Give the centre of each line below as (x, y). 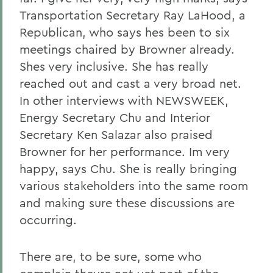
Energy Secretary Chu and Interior (115, 117)
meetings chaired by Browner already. (127, 49)
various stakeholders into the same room (134, 186)
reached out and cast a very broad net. (130, 83)
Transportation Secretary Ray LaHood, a (133, 15)
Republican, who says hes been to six (125, 32)
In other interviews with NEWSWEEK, (124, 100)
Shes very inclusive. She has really (114, 66)
